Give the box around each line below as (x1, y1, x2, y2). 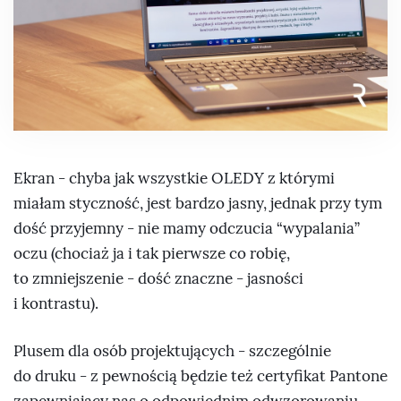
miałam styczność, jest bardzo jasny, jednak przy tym (13, 193, 382, 213)
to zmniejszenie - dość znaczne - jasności (13, 269, 303, 288)
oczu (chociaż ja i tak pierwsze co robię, (13, 243, 290, 263)
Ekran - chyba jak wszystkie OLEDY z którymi (13, 168, 335, 188)
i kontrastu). (13, 294, 98, 313)
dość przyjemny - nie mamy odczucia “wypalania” (13, 218, 360, 238)
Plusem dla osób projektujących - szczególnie (13, 342, 331, 362)
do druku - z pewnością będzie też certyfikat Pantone (13, 367, 388, 387)
